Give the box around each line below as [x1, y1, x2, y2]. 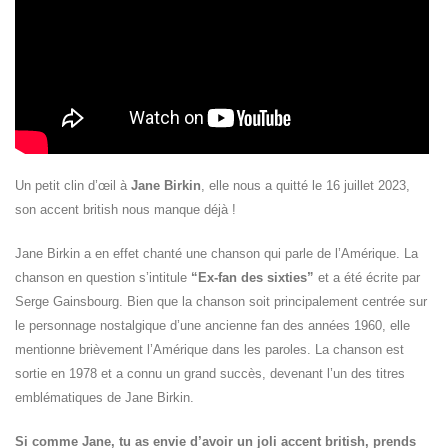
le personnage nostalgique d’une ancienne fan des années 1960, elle [15, 318, 410, 333]
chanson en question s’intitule [15, 270, 191, 285]
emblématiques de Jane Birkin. [15, 390, 194, 405]
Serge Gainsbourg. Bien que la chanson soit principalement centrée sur [15, 294, 427, 309]
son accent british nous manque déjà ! [15, 202, 236, 217]
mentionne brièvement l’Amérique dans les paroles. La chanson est [15, 342, 404, 357]
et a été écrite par [314, 270, 420, 285]
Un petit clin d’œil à [15, 178, 131, 193]
